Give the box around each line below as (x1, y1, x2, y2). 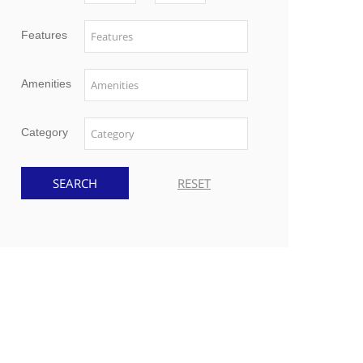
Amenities (21, 76, 71, 90)
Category (21, 125, 68, 139)
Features (21, 28, 67, 41)
